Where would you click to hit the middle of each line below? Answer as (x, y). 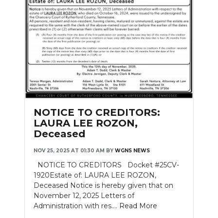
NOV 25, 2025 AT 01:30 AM (69, 150)
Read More (138, 206)
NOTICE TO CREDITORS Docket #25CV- (106, 165)
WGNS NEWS (132, 150)
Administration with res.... (76, 206)
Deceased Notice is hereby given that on (103, 185)
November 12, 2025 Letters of (84, 195)
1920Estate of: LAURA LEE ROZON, (95, 175)
